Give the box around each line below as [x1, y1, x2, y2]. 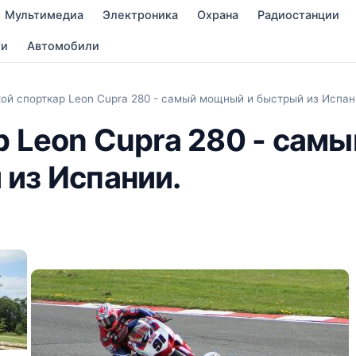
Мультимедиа [5, 8, 84, 22]
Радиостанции [257, 8, 340, 22]
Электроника [103, 8, 179, 22]
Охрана [197, 8, 239, 22]
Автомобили [27, 39, 100, 53]
